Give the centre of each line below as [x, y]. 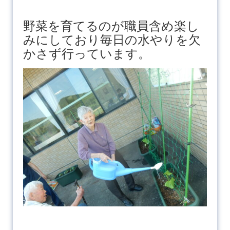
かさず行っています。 [87, 53]
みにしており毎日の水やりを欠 [112, 40]
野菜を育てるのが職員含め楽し [111, 26]
